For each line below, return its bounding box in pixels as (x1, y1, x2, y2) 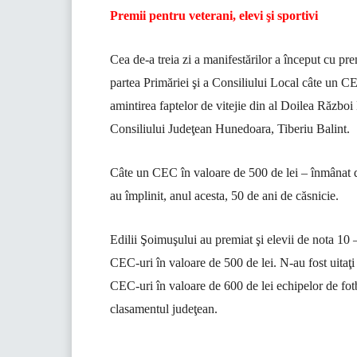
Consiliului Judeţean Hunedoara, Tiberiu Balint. (110, 122, 350, 136)
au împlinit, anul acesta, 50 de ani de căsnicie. (110, 189, 339, 203)
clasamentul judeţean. (110, 302, 218, 316)
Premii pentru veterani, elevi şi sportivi (110, 9, 318, 23)
